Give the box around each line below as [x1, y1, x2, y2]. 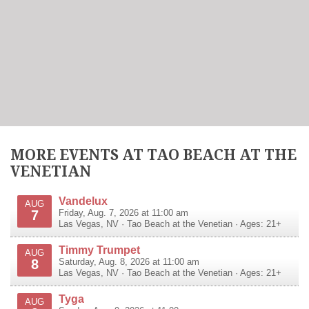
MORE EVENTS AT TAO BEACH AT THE [10, 146, 297, 163]
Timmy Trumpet [59, 243, 140, 256]
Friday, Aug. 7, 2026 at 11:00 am [59, 208, 188, 218]
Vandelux [59, 194, 108, 207]
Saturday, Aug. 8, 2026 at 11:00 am [59, 257, 199, 267]
